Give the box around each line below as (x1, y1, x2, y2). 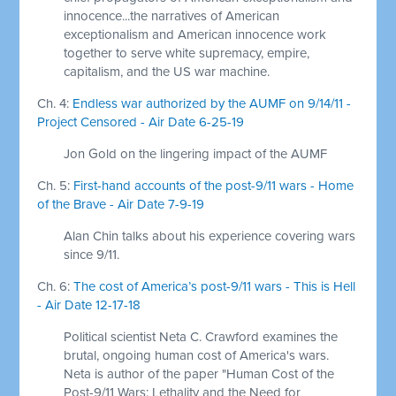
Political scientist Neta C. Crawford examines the (64, 328, 339, 345)
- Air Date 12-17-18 (37, 296, 141, 313)
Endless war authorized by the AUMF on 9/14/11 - (72, 95, 352, 111)
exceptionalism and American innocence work (64, 26, 327, 42)
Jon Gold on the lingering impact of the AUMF (64, 145, 328, 162)
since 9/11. (64, 246, 120, 263)
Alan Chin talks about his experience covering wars (64, 227, 356, 244)
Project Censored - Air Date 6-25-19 (37, 113, 245, 130)
